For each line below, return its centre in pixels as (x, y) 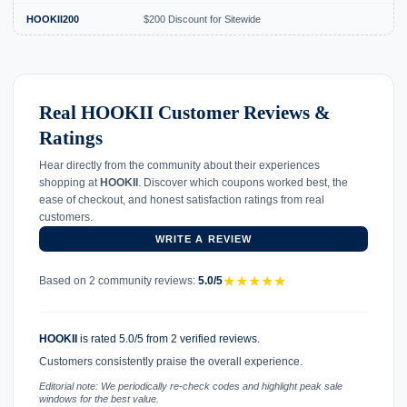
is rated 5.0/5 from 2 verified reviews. (169, 338)
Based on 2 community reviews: (119, 281)
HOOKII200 (53, 19)
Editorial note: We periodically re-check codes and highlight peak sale (191, 387)
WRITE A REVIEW (203, 238)
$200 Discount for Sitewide (202, 19)
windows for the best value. (99, 399)
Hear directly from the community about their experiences (179, 165)
